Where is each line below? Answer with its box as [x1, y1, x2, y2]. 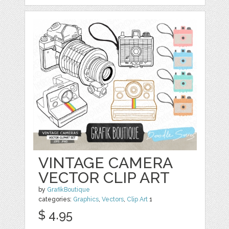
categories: [38, 196, 74, 203]
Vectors [102, 196, 124, 203]
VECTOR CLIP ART [38, 169, 170, 187]
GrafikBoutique [47, 186, 90, 193]
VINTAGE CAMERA [38, 154, 173, 172]
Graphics [73, 196, 99, 203]
